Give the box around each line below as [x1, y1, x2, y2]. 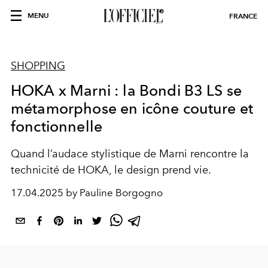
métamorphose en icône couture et [11, 99, 254, 117]
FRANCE [229, 11, 257, 20]
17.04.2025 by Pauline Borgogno [11, 187, 163, 199]
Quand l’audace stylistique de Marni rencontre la [11, 147, 249, 160]
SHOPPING [11, 59, 65, 72]
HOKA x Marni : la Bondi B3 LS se [11, 81, 242, 99]
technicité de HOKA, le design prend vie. [11, 163, 211, 176]
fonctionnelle [11, 117, 103, 135]
